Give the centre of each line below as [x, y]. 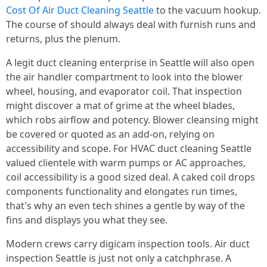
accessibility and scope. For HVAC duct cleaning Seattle [129, 148]
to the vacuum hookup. [207, 10]
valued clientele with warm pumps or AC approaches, [126, 163]
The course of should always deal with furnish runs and [131, 24]
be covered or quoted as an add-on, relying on [110, 134]
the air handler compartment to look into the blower [125, 77]
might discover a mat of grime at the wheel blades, [120, 105]
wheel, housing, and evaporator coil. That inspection [124, 91]
